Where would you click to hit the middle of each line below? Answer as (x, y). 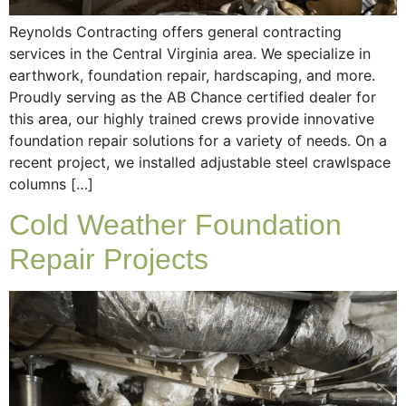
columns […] (51, 184)
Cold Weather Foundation (175, 224)
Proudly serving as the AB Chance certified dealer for (193, 97)
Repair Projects (109, 259)
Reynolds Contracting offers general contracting (175, 31)
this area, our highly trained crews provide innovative (192, 118)
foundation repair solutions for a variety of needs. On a (198, 140)
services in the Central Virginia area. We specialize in (190, 53)
